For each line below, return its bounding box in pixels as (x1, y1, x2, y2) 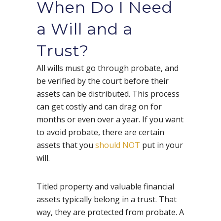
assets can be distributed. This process (37, 88, 180, 100)
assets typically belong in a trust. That (37, 194, 177, 205)
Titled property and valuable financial (37, 181, 174, 192)
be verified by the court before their (37, 75, 169, 87)
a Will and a (37, 19, 133, 39)
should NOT (95, 140, 140, 151)
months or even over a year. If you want (37, 114, 184, 125)
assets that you (37, 140, 95, 151)
